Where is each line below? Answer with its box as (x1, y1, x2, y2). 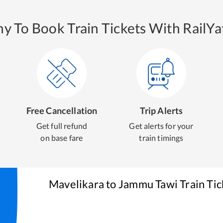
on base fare (40, 133, 83, 142)
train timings (139, 133, 184, 142)
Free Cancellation (26, 105, 98, 116)
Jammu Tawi (118, 177, 178, 191)
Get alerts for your (129, 121, 194, 130)
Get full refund (36, 121, 88, 130)
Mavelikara (49, 177, 105, 191)
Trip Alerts (139, 105, 183, 116)
